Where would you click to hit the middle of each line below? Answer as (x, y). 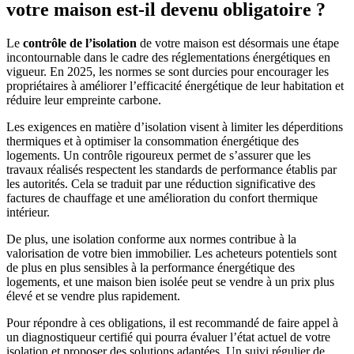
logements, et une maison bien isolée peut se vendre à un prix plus (170, 281)
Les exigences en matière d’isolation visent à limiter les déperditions (175, 126)
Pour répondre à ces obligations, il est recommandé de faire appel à (172, 322)
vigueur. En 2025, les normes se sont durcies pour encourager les (168, 71)
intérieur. (28, 212)
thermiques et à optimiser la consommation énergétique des (153, 141)
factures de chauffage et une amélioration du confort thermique (162, 198)
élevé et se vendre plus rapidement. (93, 296)
